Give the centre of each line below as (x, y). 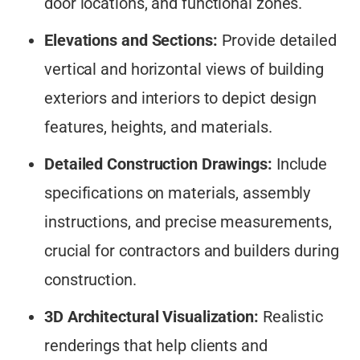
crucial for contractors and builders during (192, 251)
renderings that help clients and (156, 346)
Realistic (290, 317)
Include (300, 164)
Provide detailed (277, 41)
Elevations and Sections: (131, 41)
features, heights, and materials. (158, 127)
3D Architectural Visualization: (151, 317)
